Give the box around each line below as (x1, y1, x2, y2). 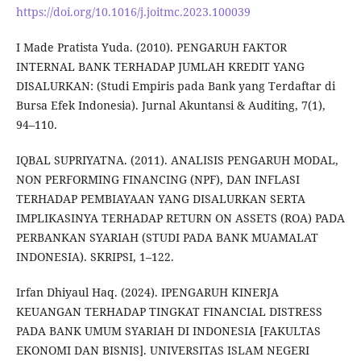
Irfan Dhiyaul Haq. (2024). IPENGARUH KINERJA (15, 284, 279, 301)
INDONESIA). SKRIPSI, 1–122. (15, 249, 174, 265)
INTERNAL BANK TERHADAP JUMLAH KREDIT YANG (15, 59, 305, 75)
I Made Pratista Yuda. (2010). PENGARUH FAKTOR (15, 39, 287, 56)
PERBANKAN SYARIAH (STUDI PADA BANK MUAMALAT (15, 230, 318, 246)
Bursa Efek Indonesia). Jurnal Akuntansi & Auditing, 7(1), (15, 98, 326, 114)
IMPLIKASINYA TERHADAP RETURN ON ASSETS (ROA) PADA (15, 210, 345, 226)
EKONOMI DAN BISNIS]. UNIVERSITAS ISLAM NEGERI (15, 342, 309, 359)
